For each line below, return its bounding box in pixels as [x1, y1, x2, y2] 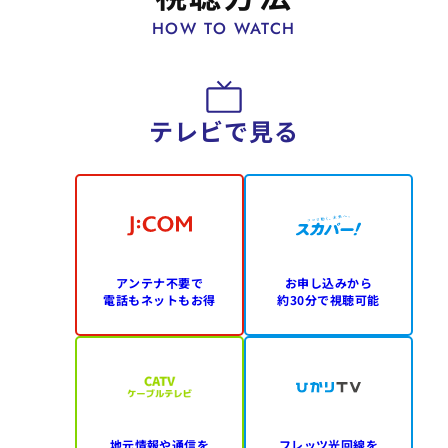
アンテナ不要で [115, 273, 204, 291]
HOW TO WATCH [151, 17, 297, 41]
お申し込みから [284, 273, 373, 291]
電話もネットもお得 [103, 290, 216, 308]
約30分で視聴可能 [277, 290, 380, 308]
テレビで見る [149, 112, 299, 148]
